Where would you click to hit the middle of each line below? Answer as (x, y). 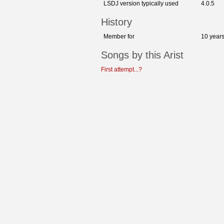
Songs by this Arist (142, 55)
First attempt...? (121, 70)
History (116, 22)
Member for (119, 37)
